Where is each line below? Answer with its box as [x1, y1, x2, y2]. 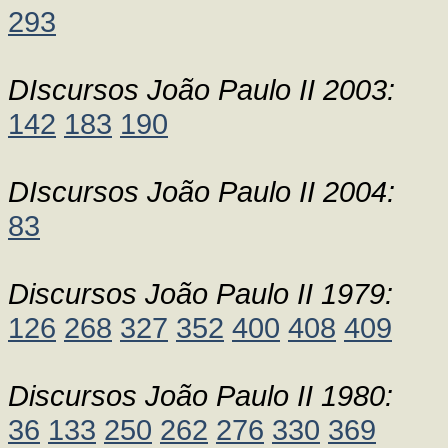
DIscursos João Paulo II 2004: [8, 175, 395, 208]
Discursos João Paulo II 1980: [8, 379, 393, 412]
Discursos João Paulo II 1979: [8, 277, 393, 310]
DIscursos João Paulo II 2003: [8, 73, 395, 106]
